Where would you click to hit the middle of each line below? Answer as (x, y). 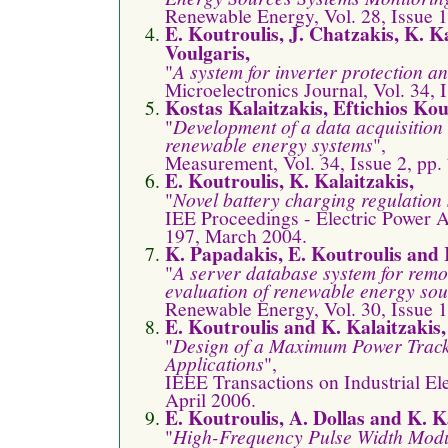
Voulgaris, (207, 52)
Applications (214, 362)
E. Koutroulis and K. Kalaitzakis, (305, 326)
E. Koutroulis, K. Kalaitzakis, (289, 180)
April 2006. (210, 398)
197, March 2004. (236, 234)
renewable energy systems (269, 143)
